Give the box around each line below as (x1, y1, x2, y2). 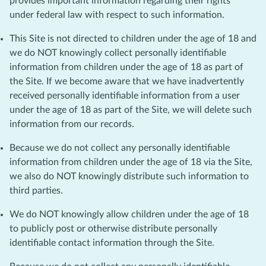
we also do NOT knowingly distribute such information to (9, 171, 249, 181)
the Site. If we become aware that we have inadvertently (9, 76, 244, 86)
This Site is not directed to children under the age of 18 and (9, 33, 256, 43)
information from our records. (9, 119, 134, 129)
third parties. (9, 185, 63, 195)
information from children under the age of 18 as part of (9, 62, 243, 72)
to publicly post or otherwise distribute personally (9, 223, 217, 233)
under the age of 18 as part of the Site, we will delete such (9, 104, 252, 115)
